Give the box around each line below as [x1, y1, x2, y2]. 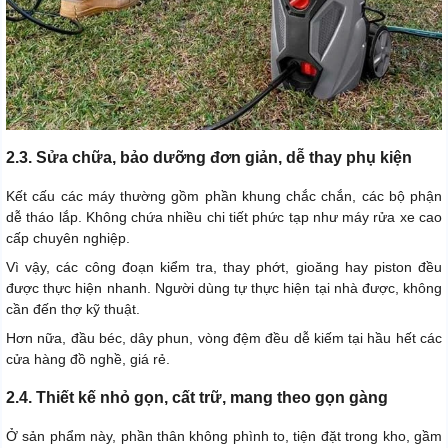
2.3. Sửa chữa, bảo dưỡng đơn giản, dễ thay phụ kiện [6, 148, 412, 166]
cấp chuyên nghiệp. [6, 229, 130, 246]
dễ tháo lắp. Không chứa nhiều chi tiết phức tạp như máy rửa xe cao [6, 208, 442, 225]
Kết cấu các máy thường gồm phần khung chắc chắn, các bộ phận [6, 187, 442, 204]
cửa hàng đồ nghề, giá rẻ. [6, 350, 170, 367]
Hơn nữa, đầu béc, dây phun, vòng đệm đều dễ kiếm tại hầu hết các [6, 329, 442, 346]
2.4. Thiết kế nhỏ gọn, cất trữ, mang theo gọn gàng [6, 388, 388, 406]
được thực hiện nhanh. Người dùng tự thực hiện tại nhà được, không [6, 279, 442, 296]
